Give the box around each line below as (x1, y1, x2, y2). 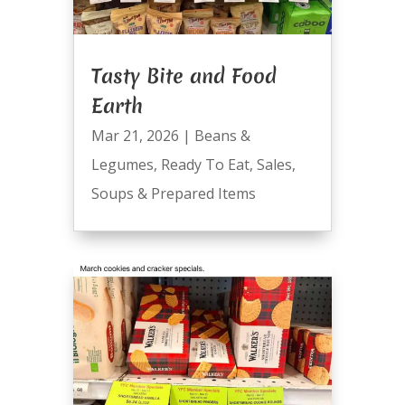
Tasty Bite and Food (90, 62, 277, 90)
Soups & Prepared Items (90, 184, 256, 204)
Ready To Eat (160, 155, 250, 175)
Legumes (90, 155, 154, 175)
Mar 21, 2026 (90, 126, 179, 146)
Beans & (193, 126, 250, 146)
